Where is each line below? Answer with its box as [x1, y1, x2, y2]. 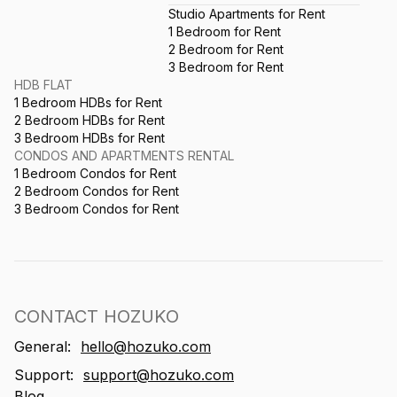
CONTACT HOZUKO [14, 306, 179, 328]
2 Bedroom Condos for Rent [14, 183, 179, 199]
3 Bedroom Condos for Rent [14, 201, 179, 217]
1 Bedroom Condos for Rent [14, 166, 176, 182]
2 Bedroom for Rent [168, 42, 284, 58]
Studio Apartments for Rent [168, 6, 325, 22]
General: [14, 338, 71, 356]
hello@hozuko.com [81, 338, 211, 356]
